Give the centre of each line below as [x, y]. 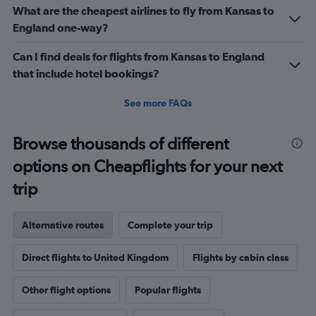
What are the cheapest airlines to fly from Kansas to [144, 10]
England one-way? [61, 27]
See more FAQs [158, 103]
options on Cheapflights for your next [147, 166]
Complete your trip [170, 225]
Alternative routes [63, 225]
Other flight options [66, 290]
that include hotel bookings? [86, 73]
